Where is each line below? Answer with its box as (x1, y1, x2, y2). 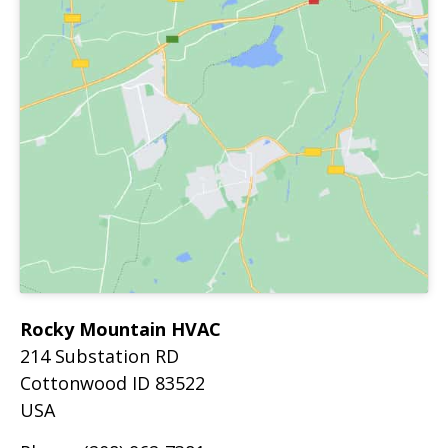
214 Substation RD (20, 343, 179, 368)
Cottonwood (20, 370, 132, 395)
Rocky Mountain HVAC (20, 316, 221, 341)
